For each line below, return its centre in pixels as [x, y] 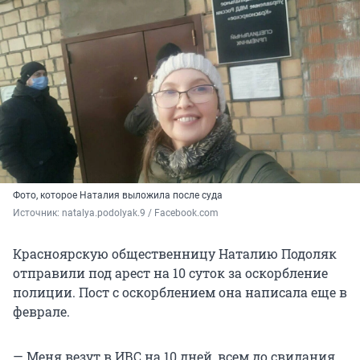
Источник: [37, 213]
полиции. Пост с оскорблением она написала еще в [180, 292]
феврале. [41, 312]
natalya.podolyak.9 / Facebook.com [140, 213]
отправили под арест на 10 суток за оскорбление [170, 273]
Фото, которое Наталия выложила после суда [118, 196]
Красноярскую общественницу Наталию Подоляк [175, 254]
